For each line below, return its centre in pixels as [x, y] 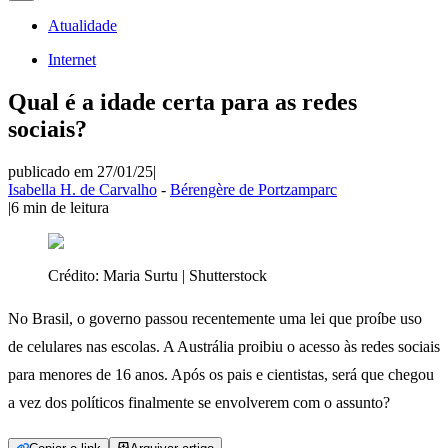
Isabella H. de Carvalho [82, 189]
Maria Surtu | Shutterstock [185, 275]
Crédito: [75, 275]
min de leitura [66, 207]
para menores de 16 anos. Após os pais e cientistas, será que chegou [221, 374]
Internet [72, 59]
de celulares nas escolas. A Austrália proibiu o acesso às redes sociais [224, 346]
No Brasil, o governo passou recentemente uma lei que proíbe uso [215, 318]
